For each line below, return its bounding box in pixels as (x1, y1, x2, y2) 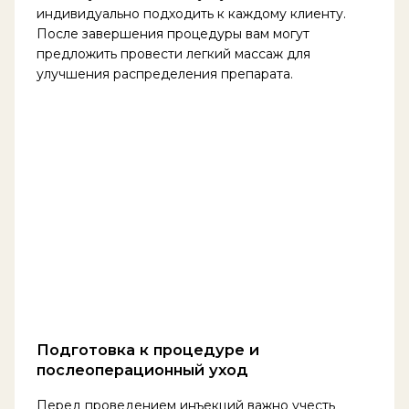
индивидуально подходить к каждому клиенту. (36, 5, 346, 23)
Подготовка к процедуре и (36, 341, 259, 360)
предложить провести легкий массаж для (36, 46, 310, 63)
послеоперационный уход (36, 361, 248, 380)
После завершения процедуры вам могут (36, 26, 309, 43)
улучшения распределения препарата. (36, 66, 293, 83)
